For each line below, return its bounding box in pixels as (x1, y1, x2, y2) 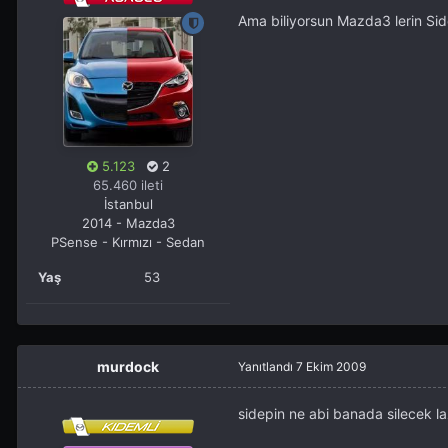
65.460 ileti (93, 177, 163, 194)
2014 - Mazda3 (81, 215, 175, 232)
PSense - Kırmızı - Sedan (51, 234, 205, 251)
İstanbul (103, 196, 153, 213)
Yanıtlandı (238, 359, 296, 375)
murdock (97, 358, 159, 376)
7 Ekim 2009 (296, 359, 366, 375)
